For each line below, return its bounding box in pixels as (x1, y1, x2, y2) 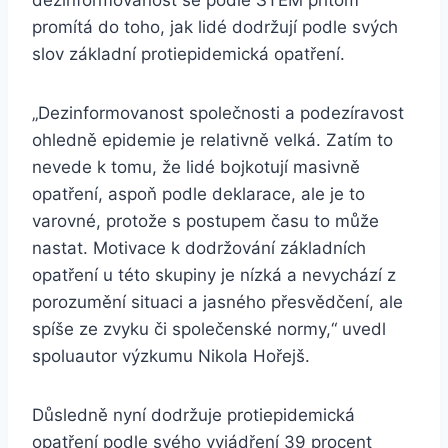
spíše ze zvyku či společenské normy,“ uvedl (32, 319, 386, 340)
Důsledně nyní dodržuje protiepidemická (32, 405, 355, 426)
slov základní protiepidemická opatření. (32, 44, 345, 65)
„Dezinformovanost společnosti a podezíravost (32, 103, 404, 124)
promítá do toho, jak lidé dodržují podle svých (32, 17, 398, 38)
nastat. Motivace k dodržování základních (32, 238, 366, 259)
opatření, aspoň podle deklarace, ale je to (32, 184, 365, 205)
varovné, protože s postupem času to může (32, 211, 379, 232)
